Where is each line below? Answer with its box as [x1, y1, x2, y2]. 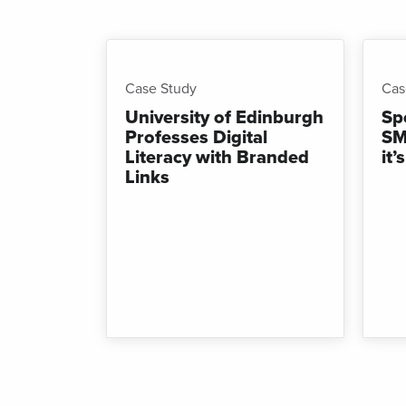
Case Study [125, 78, 197, 99]
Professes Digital [125, 123, 267, 151]
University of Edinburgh [125, 103, 324, 131]
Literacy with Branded [125, 143, 309, 171]
